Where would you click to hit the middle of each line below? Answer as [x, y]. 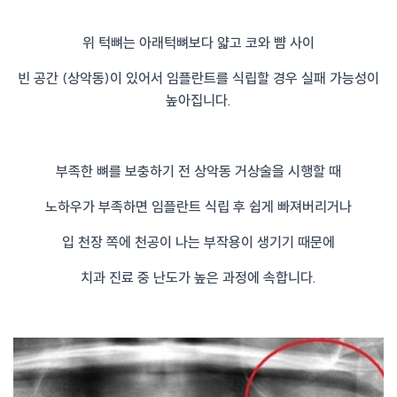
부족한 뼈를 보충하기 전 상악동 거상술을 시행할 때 [198, 171]
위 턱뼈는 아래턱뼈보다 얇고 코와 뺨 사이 [198, 43]
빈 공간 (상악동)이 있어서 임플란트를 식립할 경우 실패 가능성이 [198, 78]
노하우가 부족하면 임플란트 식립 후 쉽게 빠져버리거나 [198, 207]
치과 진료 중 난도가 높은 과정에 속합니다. [198, 278]
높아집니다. [198, 101]
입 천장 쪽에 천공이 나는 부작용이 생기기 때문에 [198, 242]
